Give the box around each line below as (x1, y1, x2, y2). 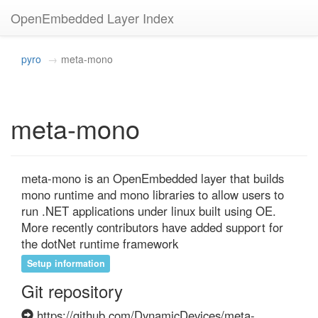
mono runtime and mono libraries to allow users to (21, 186, 284, 203)
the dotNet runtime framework (21, 235, 178, 252)
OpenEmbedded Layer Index (11, 9, 174, 27)
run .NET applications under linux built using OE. (21, 202, 276, 219)
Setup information (26, 257, 105, 270)
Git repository (21, 278, 123, 303)
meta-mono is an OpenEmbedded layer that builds (21, 170, 284, 187)
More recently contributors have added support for (21, 219, 283, 236)
